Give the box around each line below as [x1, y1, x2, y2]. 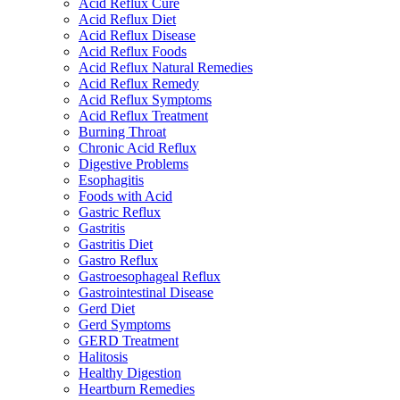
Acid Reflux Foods [79, 44, 187, 60]
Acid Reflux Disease [79, 28, 196, 44]
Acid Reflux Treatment [79, 108, 208, 124]
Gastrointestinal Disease [79, 285, 213, 301]
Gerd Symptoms [79, 317, 171, 333]
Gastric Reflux [79, 204, 161, 221]
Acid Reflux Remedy [79, 76, 199, 92]
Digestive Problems [79, 156, 188, 172]
